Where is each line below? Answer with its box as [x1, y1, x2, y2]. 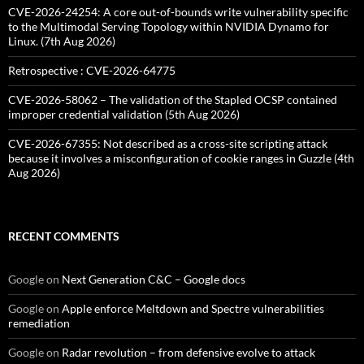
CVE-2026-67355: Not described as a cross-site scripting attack [8, 136, 327, 150]
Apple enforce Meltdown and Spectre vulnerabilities [62, 301, 324, 315]
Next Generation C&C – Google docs [62, 272, 245, 286]
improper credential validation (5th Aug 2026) [8, 107, 240, 121]
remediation [8, 316, 70, 330]
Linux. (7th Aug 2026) [8, 34, 115, 48]
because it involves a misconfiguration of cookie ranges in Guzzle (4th [8, 151, 354, 165]
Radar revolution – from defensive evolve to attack [62, 345, 315, 359]
